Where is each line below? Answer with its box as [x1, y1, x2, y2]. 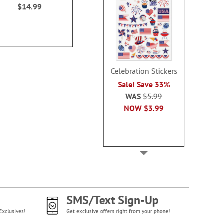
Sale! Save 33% [117, 79, 170, 89]
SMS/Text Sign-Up [66, 192, 159, 208]
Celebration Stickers [110, 65, 177, 76]
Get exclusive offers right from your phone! [66, 208, 170, 215]
